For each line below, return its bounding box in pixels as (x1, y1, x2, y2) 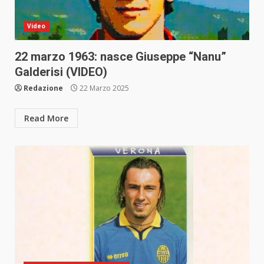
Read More (24, 113, 68, 124)
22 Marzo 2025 (78, 83, 129, 94)
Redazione (24, 83, 63, 94)
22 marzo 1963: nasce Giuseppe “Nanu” (15, 49, 226, 64)
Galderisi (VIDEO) (15, 65, 107, 80)
